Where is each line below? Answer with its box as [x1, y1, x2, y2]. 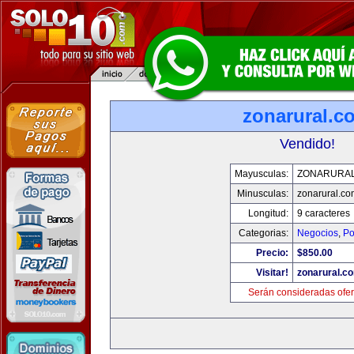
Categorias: [238, 228, 288, 239]
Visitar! [255, 267, 288, 278]
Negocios [296, 228, 338, 239]
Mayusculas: [234, 168, 288, 179]
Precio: [255, 247, 288, 258]
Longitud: [247, 208, 288, 219]
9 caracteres [296, 208, 350, 219]
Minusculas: [236, 188, 288, 199]
